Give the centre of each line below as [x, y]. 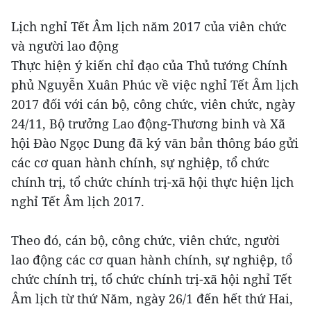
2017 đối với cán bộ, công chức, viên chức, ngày [153, 104]
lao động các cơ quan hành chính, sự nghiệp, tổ [152, 259]
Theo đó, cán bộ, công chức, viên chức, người [145, 240]
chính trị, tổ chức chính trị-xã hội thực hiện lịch [152, 182]
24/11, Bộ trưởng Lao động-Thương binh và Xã [148, 123]
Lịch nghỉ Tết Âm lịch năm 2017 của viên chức [149, 26]
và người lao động [65, 45]
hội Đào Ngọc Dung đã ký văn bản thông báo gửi [155, 143]
